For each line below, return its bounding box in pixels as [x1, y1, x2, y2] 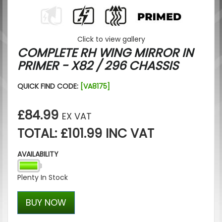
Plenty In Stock [17, 172, 68, 182]
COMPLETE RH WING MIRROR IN [17, 44, 193, 61]
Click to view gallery [77, 34, 145, 44]
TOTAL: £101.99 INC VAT [17, 124, 154, 142]
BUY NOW [26, 196, 66, 209]
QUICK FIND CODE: [17, 81, 80, 91]
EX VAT [62, 110, 92, 122]
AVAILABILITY [17, 149, 58, 159]
